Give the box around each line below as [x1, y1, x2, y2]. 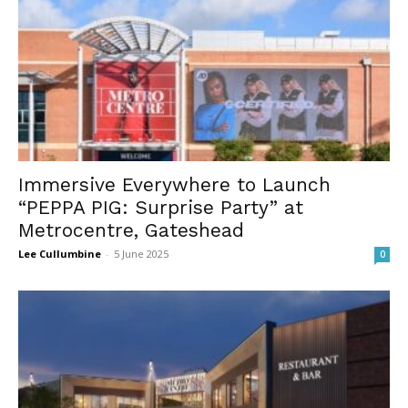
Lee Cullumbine [18, 247, 101, 261]
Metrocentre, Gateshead [18, 219, 244, 242]
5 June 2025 [114, 247, 168, 261]
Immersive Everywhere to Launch [18, 173, 331, 197]
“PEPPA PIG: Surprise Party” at [18, 196, 303, 219]
